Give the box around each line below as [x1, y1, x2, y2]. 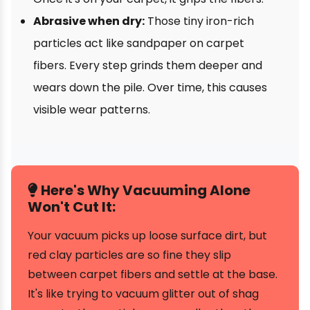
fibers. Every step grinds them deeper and [33, 57, 262, 73]
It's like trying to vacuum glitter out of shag [28, 286, 259, 302]
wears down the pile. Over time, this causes [33, 80, 267, 95]
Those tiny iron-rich [145, 13, 254, 29]
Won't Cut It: [28, 197, 116, 217]
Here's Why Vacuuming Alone [38, 181, 250, 200]
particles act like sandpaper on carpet [33, 35, 244, 51]
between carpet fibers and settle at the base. [28, 266, 277, 282]
